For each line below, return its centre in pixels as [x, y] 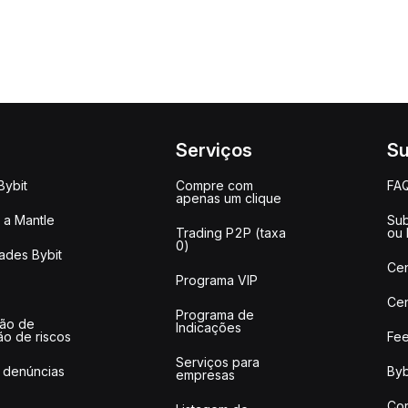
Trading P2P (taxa [231, 233]
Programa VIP [217, 280]
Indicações [209, 327]
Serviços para [218, 362]
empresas [206, 375]
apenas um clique [229, 198]
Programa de [215, 315]
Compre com [215, 185]
